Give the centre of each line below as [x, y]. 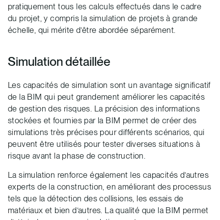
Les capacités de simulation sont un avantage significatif [109, 85]
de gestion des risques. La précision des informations [104, 108]
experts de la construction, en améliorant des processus [110, 186]
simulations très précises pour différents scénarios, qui [106, 132]
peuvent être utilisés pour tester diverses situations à [104, 144]
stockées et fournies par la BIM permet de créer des [102, 120]
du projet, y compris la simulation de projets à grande [103, 18]
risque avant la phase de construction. [77, 155]
